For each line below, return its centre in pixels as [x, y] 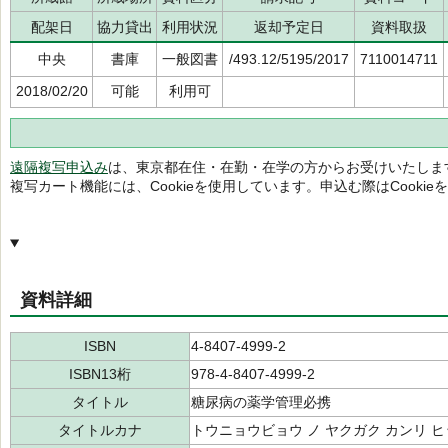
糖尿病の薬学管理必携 [261, 402]
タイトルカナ [100, 430]
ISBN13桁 [100, 374]
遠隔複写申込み [59, 167]
